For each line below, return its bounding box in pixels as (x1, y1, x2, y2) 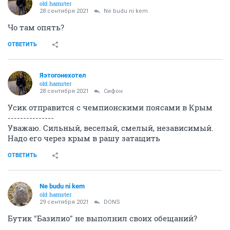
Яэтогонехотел (40, 71, 86, 79)
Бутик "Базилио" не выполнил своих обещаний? (8, 213, 197, 223)
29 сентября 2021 (40, 198, 89, 205)
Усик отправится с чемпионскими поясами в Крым (8, 102, 213, 112)
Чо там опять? (8, 22, 64, 32)
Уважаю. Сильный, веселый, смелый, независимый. (8, 122, 214, 133)
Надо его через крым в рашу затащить (8, 132, 160, 143)
